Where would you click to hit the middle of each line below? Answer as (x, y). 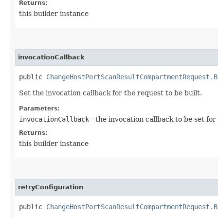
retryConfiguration (51, 187)
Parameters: (39, 108)
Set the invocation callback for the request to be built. (110, 93)
